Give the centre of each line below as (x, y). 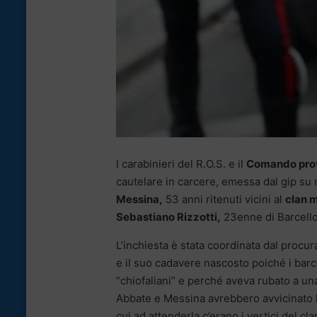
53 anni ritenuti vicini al (224, 199)
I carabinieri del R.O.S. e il (181, 163)
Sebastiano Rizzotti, (168, 217)
